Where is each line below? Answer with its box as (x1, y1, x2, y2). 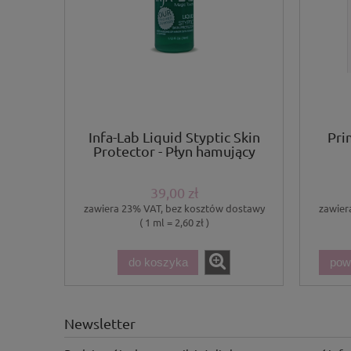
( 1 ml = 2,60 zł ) (139, 215, 209, 229)
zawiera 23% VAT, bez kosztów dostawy (83, 201, 265, 215)
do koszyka (128, 255, 188, 270)
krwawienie (137, 157, 211, 174)
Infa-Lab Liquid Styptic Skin (88, 128, 260, 146)
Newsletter (64, 315, 136, 332)
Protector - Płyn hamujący (92, 143, 255, 160)
